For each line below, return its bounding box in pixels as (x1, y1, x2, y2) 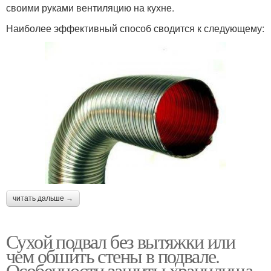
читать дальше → (13, 194, 73, 203)
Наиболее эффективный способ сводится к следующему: (6, 21, 264, 36)
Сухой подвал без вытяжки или (6, 227, 235, 254)
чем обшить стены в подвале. (6, 242, 220, 269)
